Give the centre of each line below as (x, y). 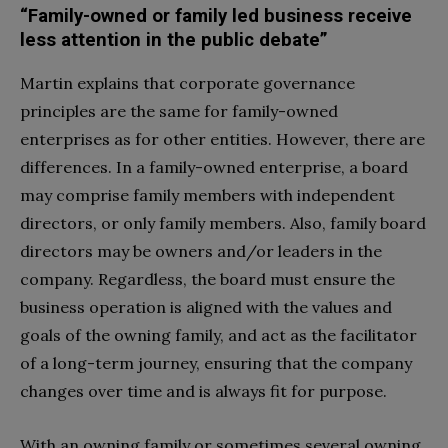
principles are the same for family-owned (179, 111)
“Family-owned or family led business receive (216, 16)
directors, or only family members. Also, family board (223, 223)
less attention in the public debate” (174, 40)
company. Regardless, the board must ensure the (207, 279)
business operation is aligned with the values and (206, 307)
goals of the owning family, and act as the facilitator (218, 335)
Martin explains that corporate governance (187, 83)
